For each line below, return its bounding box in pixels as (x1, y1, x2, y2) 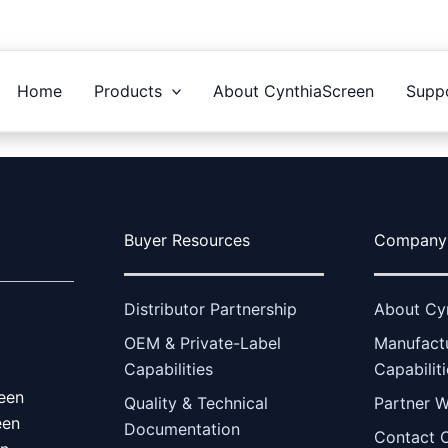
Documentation (124, 419, 240, 439)
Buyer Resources (124, 230, 250, 250)
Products (93, 81, 162, 101)
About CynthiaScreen (213, 81, 375, 101)
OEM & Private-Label (124, 333, 281, 353)
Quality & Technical (124, 393, 268, 413)
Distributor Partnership (124, 299, 297, 319)
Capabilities (124, 359, 213, 379)
